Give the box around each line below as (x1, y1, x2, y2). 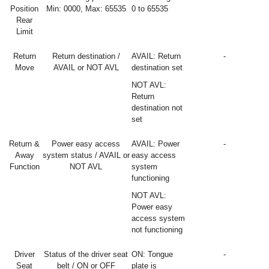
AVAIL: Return (131, 52, 181, 61)
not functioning (131, 225, 183, 234)
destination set (131, 63, 183, 72)
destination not (131, 103, 183, 112)
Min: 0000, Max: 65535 (46, 4, 126, 13)
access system (131, 214, 185, 223)
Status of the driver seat (44, 250, 128, 259)
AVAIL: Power (131, 139, 180, 148)
